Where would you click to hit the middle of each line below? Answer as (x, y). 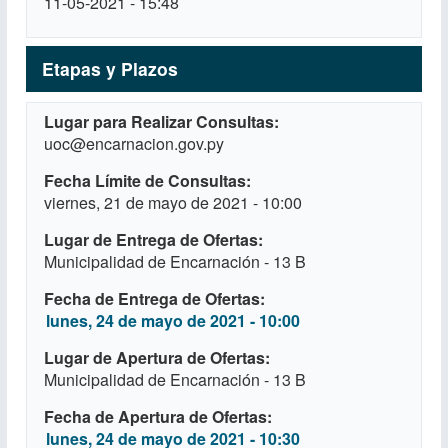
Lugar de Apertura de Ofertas (154, 357)
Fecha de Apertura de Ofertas (155, 416)
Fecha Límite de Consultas (145, 180)
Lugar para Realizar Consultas (159, 121)
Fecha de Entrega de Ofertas (152, 298)
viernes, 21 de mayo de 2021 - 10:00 (173, 202)
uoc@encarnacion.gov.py (134, 143)
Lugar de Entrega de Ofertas (151, 239)
